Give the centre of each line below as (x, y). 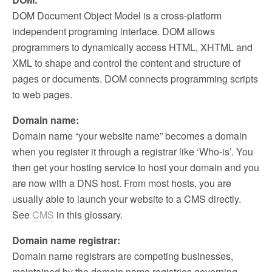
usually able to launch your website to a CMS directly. (127, 199)
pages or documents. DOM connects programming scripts (135, 79)
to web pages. (42, 94)
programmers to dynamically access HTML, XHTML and (132, 47)
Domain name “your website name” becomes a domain (130, 136)
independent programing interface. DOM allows (114, 31)
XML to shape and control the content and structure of (126, 63)
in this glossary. (88, 215)
